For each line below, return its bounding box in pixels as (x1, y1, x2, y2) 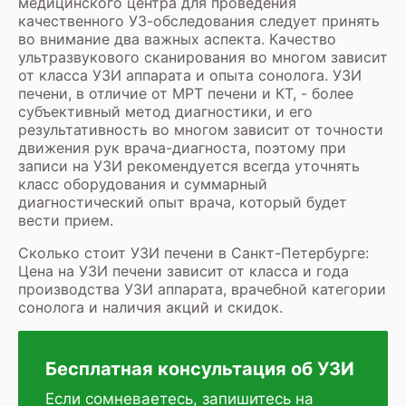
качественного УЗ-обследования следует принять (18, 11, 380, 30)
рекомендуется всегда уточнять (122, 156, 360, 175)
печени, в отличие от (18, 83, 172, 102)
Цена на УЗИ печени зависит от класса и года (18, 261, 349, 280)
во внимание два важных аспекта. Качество (18, 29, 336, 48)
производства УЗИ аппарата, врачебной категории (18, 279, 386, 298)
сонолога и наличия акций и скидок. (18, 297, 283, 316)
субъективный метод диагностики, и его (18, 101, 313, 121)
